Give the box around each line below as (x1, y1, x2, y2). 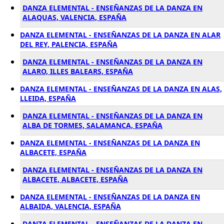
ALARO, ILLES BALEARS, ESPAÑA (22, 66, 133, 76)
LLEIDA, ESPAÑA (20, 93, 76, 103)
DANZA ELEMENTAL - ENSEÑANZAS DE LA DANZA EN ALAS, (20, 84, 222, 93)
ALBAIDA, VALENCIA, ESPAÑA (20, 201, 121, 211)
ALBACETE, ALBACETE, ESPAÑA (22, 174, 128, 184)
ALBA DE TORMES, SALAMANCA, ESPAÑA (22, 120, 162, 130)
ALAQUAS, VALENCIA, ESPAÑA (22, 12, 126, 22)
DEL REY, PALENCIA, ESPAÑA (20, 39, 117, 49)
